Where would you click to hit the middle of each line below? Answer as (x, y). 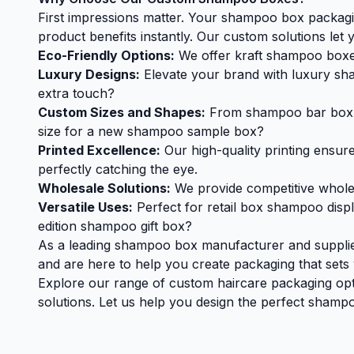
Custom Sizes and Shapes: (122, 112)
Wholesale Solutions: (104, 188)
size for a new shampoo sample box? (151, 131)
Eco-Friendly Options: (106, 55)
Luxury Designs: (89, 74)
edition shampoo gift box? (115, 226)
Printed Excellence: (99, 150)
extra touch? (76, 93)
